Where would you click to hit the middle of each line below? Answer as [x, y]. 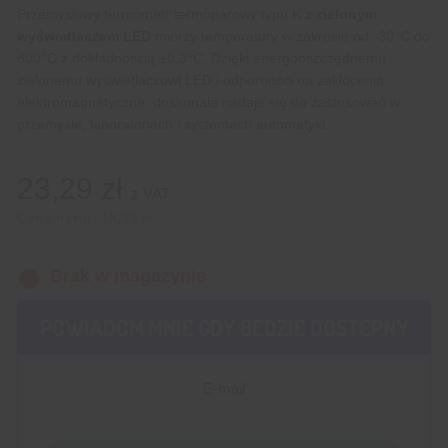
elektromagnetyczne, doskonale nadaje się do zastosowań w [208, 101]
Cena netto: [59, 217]
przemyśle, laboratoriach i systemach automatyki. [173, 123]
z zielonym [341, 13]
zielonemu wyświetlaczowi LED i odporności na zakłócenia [200, 79]
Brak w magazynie [128, 276]
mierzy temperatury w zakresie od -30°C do [290, 35]
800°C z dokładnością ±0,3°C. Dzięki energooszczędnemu [201, 57]
